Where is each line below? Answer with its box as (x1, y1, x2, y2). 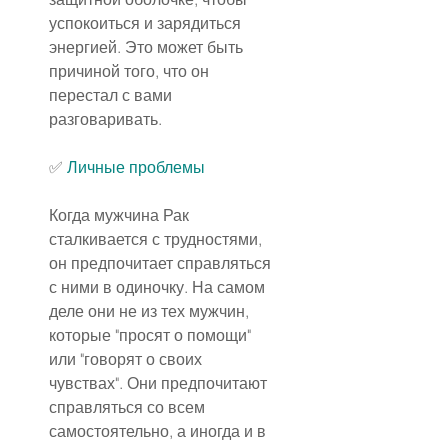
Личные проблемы (67, 157, 205, 178)
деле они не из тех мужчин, (49, 301, 253, 322)
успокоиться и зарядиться (49, 13, 245, 34)
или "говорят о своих (49, 349, 206, 370)
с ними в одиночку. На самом (49, 277, 269, 298)
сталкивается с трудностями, (49, 229, 266, 250)
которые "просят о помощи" (49, 325, 255, 346)
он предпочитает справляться (49, 253, 275, 274)
